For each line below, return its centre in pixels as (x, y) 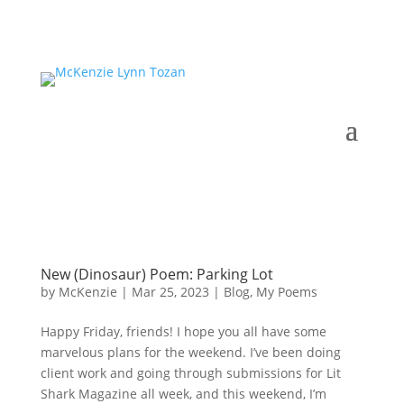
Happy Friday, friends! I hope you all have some (183, 331)
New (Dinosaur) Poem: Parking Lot (156, 274)
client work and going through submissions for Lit (190, 373)
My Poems (286, 292)
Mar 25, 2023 (170, 292)
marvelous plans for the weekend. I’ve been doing (190, 352)
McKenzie (87, 292)
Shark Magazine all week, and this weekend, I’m (183, 394)
